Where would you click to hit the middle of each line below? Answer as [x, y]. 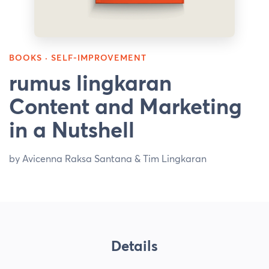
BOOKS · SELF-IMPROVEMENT [78, 58]
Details [134, 246]
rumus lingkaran [90, 83]
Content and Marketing [125, 107]
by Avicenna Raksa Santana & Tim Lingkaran [108, 159]
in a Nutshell [72, 130]
